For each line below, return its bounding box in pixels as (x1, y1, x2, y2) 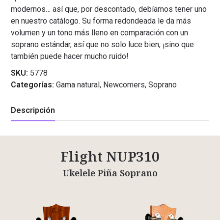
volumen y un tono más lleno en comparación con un (11, 28, 189, 38)
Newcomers (103, 80, 145, 90)
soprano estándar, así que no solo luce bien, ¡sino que (11, 40, 194, 50)
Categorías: (11, 80, 55, 90)
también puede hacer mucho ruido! (11, 52, 129, 61)
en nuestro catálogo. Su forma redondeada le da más (11, 16, 192, 26)
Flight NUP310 (60, 147, 160, 166)
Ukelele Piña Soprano (62, 167, 158, 179)
